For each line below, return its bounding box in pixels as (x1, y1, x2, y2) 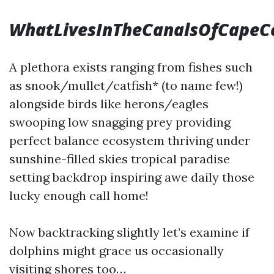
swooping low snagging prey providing (9, 114, 231, 130)
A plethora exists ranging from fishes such (9, 59, 253, 75)
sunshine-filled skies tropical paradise (9, 151, 230, 166)
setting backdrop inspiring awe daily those (9, 169, 254, 185)
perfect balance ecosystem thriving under (9, 133, 250, 148)
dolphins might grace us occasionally (9, 243, 224, 258)
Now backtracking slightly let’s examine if (9, 224, 250, 240)
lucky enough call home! (9, 188, 149, 203)
